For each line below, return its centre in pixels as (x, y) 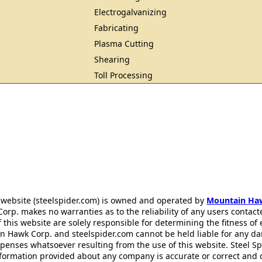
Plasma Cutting (124, 44)
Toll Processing (124, 75)
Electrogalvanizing (131, 12)
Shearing (112, 59)
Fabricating (117, 28)
